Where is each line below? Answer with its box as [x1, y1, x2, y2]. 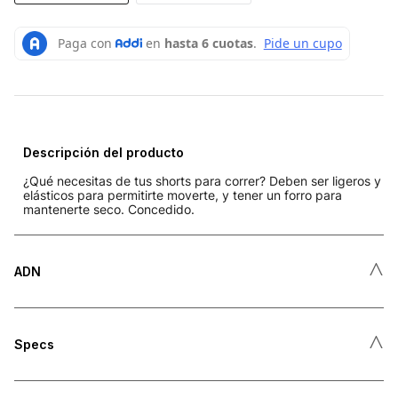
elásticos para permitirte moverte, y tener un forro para [23, 187, 342, 203]
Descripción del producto [23, 144, 184, 160]
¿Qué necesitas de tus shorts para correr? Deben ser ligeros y [23, 172, 381, 188]
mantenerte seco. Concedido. [23, 201, 195, 217]
